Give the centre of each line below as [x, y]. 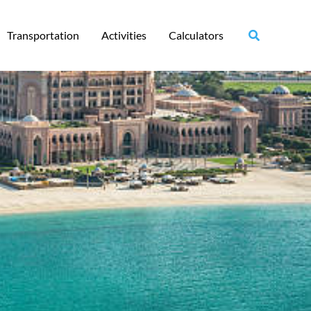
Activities [124, 35]
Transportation [43, 35]
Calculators [196, 35]
